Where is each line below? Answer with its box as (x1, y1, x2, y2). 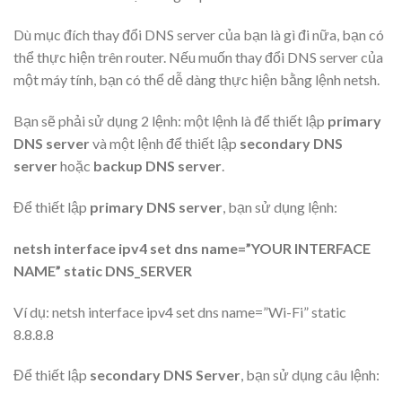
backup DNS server (93, 157, 222, 175)
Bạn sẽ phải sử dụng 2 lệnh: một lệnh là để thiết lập (13, 112, 325, 130)
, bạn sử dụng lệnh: (223, 197, 337, 215)
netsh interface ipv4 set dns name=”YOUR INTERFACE (13, 239, 371, 257)
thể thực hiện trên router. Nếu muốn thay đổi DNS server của (13, 48, 383, 66)
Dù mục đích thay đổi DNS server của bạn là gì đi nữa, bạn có (13, 26, 384, 44)
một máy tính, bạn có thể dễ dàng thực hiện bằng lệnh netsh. (13, 71, 380, 89)
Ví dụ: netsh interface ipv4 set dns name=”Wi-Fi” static (13, 302, 346, 320)
